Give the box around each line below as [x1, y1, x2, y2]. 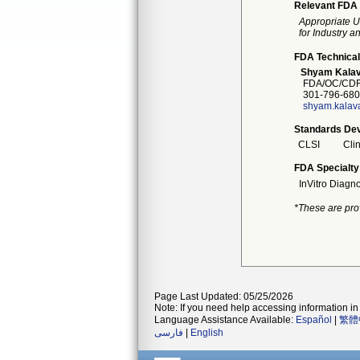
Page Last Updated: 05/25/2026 [154, 291, 293, 302]
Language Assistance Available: [154, 314, 296, 325]
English [190, 327, 223, 338]
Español [296, 314, 332, 325]
